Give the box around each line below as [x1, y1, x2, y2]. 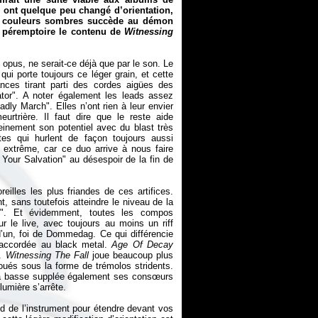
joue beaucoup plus [88, 250, 174, 261]
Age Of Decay [111, 239, 174, 250]
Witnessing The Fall [5, 250, 89, 261]
